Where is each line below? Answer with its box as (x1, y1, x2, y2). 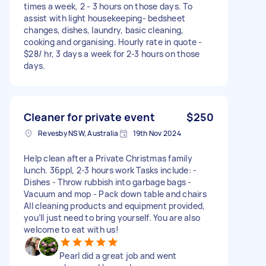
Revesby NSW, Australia (38, 128, 119, 138)
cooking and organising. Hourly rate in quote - (24, 36, 202, 47)
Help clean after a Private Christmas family (24, 152, 192, 164)
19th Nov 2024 (132, 128, 181, 138)
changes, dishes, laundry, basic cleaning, (24, 24, 184, 36)
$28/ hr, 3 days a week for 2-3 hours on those (24, 47, 200, 59)
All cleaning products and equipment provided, (24, 199, 205, 211)
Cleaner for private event (24, 109, 155, 124)
